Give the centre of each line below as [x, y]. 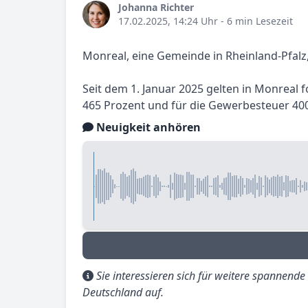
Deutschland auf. [123, 292]
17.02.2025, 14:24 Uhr [168, 21]
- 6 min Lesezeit [255, 21]
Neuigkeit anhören [147, 127]
